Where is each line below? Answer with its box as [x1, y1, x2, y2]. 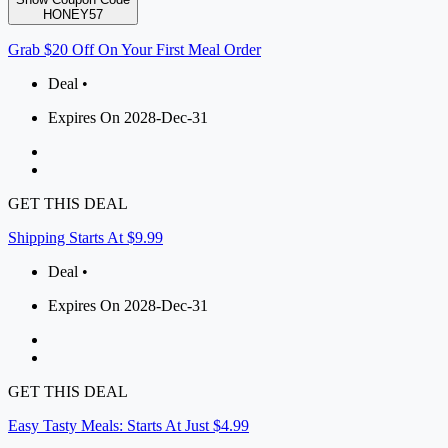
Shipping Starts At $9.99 [8, 229, 163, 247]
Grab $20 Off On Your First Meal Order [8, 41, 261, 59]
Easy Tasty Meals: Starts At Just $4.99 [8, 417, 249, 435]
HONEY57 [43, 7, 103, 23]
